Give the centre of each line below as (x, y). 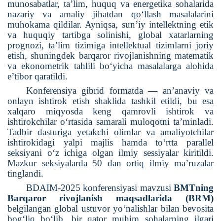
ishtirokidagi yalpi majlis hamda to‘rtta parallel (110, 143)
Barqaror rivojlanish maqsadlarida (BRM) (110, 198)
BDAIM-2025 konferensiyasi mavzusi (100, 188)
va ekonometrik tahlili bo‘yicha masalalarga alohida (110, 66)
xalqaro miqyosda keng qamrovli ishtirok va (110, 111)
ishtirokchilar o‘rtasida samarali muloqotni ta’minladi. (110, 122)
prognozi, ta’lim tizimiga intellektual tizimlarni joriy (110, 45)
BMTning (194, 188)
